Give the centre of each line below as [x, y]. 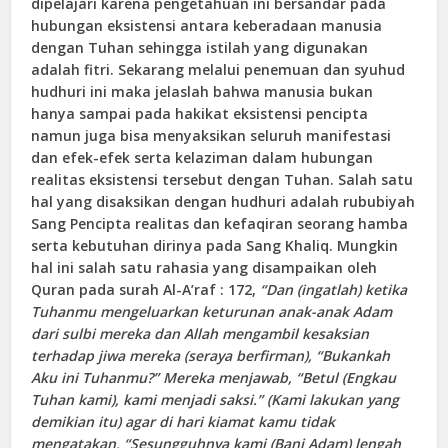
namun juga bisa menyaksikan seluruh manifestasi [211, 135]
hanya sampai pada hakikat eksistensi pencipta [200, 113]
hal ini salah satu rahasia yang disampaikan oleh [204, 267]
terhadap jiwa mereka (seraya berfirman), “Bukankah [211, 355]
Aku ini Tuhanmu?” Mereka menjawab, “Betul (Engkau [214, 377]
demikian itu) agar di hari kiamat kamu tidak [183, 421]
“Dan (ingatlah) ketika [334, 289]
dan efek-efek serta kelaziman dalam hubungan [202, 157]
